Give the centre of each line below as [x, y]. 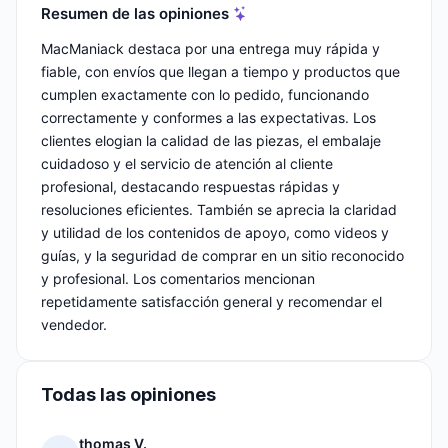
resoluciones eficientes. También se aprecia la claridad [219, 210]
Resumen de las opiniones [135, 13]
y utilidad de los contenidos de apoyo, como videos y [215, 233]
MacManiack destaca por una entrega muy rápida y [210, 49]
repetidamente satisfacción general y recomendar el [211, 302]
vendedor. [74, 325]
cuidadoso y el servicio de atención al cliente [187, 164]
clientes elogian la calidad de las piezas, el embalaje [211, 141]
